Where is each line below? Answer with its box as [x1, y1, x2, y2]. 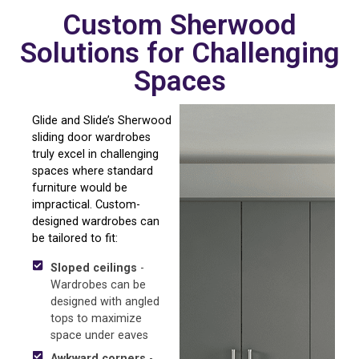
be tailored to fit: [32, 232, 118, 246]
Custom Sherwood [63, 8, 296, 42]
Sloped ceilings [50, 261, 137, 276]
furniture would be [32, 181, 127, 196]
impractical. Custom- [32, 198, 140, 212]
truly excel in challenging [32, 147, 159, 162]
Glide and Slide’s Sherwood [32, 114, 171, 128]
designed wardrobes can [32, 215, 159, 229]
